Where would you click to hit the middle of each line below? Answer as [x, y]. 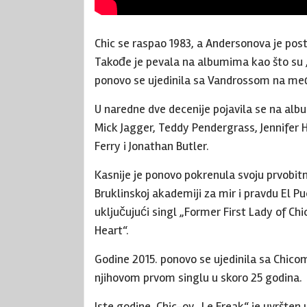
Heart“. [112, 231]
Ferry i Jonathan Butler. [152, 146]
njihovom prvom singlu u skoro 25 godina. [198, 278]
